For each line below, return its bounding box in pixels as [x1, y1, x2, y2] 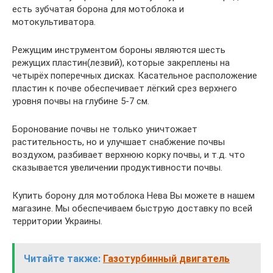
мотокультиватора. [12, 16, 96, 27]
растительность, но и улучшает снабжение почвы [12, 136, 225, 147]
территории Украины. [12, 215, 102, 227]
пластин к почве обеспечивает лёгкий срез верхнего [12, 82, 237, 94]
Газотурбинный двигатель [103, 252, 230, 264]
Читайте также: [24, 252, 101, 264]
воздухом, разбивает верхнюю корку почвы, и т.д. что [12, 149, 245, 160]
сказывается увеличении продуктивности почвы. [12, 161, 222, 173]
